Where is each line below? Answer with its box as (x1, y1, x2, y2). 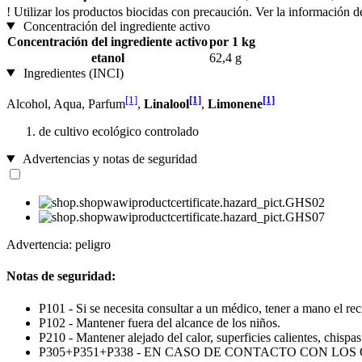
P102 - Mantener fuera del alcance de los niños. (39, 315, 280, 330)
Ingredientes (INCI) (19, 65, 124, 80)
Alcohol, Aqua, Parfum (6, 96, 125, 111)
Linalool (144, 96, 189, 111)
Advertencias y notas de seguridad (19, 151, 197, 166)
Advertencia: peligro (6, 237, 111, 251)
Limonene (208, 96, 263, 111)
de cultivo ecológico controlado (39, 124, 199, 138)
